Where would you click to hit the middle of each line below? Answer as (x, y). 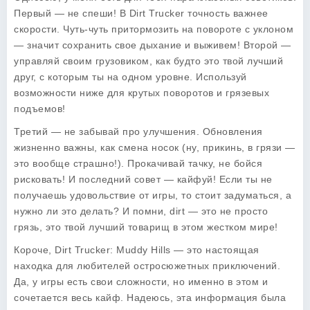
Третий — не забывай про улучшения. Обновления (138, 131)
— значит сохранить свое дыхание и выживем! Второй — (153, 45)
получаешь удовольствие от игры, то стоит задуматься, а (153, 195)
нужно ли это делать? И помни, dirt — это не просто (141, 211)
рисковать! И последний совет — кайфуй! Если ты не (143, 179)
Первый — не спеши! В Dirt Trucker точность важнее (141, 13)
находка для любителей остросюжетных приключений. (147, 266)
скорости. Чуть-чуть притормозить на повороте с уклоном (154, 29)
